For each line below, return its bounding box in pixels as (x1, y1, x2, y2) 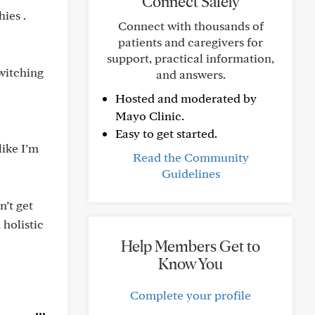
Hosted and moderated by (115, 91, 257, 105)
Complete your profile (130, 288, 251, 302)
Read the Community (132, 150, 249, 165)
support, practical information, (107, 51, 274, 65)
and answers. (155, 67, 226, 82)
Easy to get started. (115, 126, 217, 141)
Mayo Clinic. (115, 108, 184, 123)
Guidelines (161, 166, 220, 181)
